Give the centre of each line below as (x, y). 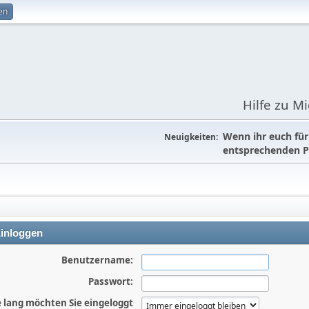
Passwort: (110, 281)
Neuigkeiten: (191, 137)
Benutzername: (97, 260)
